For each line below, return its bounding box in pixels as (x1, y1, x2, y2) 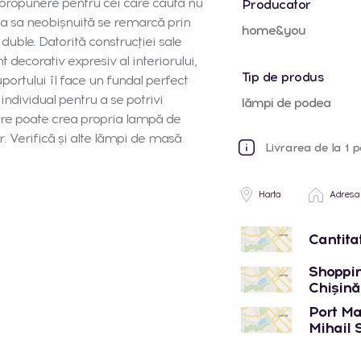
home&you (241, 22, 305, 38)
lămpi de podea (241, 95, 330, 111)
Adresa (327, 189, 359, 200)
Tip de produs (241, 69, 325, 85)
